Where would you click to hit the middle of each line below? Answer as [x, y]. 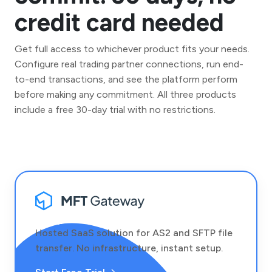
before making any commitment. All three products [125, 94]
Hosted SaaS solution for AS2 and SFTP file [134, 233]
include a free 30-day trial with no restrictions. [115, 109]
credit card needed [119, 22]
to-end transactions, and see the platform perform [126, 79]
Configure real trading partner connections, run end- [129, 64]
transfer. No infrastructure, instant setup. [129, 248]
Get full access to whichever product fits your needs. [132, 49]
